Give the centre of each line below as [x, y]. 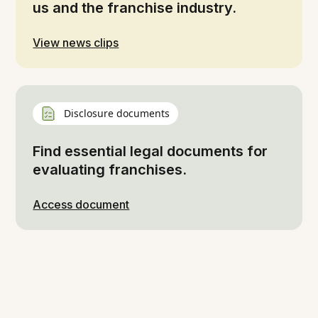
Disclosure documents [117, 113]
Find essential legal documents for [150, 151]
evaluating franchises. [110, 169]
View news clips [76, 42]
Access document [81, 204]
